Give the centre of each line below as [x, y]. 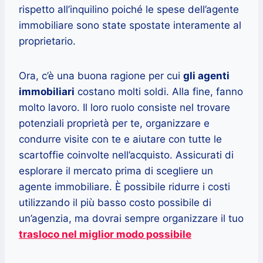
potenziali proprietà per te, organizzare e [114, 123]
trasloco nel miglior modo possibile [105, 234]
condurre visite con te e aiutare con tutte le [120, 139]
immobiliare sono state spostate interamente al [130, 25]
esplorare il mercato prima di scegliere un [116, 171]
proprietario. [47, 41]
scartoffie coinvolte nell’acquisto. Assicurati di [126, 155]
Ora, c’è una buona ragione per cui [101, 76]
